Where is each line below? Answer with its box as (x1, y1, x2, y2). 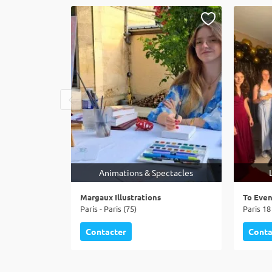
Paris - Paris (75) (80, 203, 137, 214)
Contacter (86, 226, 126, 237)
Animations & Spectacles (99, 167, 194, 178)
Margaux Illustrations (80, 192, 161, 202)
